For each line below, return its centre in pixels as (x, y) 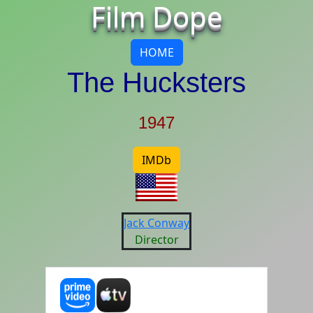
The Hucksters (156, 82)
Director (156, 240)
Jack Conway (156, 223)
